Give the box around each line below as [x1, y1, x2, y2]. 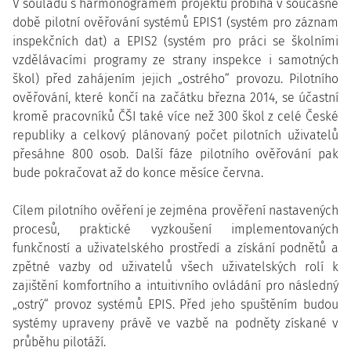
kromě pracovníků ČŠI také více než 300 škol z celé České [13, 109, 338, 124]
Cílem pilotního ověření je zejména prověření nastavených [13, 203, 338, 218]
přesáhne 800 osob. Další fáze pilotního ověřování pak [13, 147, 338, 161]
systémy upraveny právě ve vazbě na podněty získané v [13, 316, 338, 331]
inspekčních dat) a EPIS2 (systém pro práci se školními [13, 34, 338, 49]
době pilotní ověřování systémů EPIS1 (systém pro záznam [13, 15, 338, 30]
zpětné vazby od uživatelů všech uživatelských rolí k [13, 259, 338, 274]
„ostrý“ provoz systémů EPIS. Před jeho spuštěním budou [13, 297, 338, 312]
